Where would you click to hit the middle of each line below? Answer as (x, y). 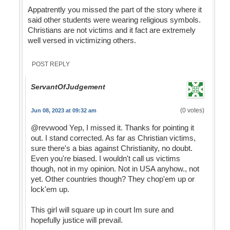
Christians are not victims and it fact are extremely (111, 30)
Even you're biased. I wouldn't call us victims (105, 159)
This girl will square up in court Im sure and (102, 210)
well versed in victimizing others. (82, 41)
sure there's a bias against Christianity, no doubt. (111, 148)
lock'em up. (50, 189)
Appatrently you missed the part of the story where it (114, 10)
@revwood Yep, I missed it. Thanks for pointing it (112, 128)
